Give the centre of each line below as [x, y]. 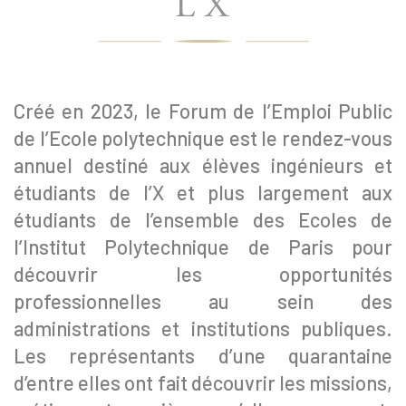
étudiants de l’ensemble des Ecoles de [203, 219]
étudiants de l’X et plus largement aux [203, 192]
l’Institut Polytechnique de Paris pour [203, 246]
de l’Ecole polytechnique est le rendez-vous [203, 138]
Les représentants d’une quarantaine [203, 355]
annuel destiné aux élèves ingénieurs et [203, 165]
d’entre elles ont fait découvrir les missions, [203, 382]
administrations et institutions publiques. [203, 328]
